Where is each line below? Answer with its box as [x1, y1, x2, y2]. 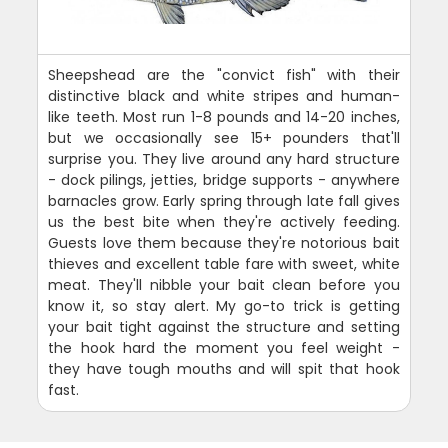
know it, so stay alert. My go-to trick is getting [48, 296, 400, 317]
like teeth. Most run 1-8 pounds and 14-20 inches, [48, 107, 400, 128]
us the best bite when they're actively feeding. [48, 212, 400, 233]
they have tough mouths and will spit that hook [48, 359, 400, 380]
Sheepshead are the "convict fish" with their [48, 65, 400, 86]
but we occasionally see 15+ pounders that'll [48, 128, 400, 149]
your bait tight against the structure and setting [48, 317, 400, 338]
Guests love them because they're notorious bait [48, 233, 400, 254]
